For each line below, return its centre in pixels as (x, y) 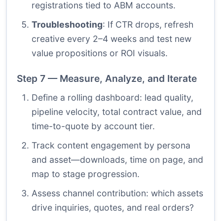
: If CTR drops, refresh (148, 25)
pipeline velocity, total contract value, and (117, 112)
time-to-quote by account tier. (93, 126)
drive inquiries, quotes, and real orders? (113, 208)
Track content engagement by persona (111, 146)
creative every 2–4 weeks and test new (111, 39)
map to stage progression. (86, 174)
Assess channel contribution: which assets (117, 193)
